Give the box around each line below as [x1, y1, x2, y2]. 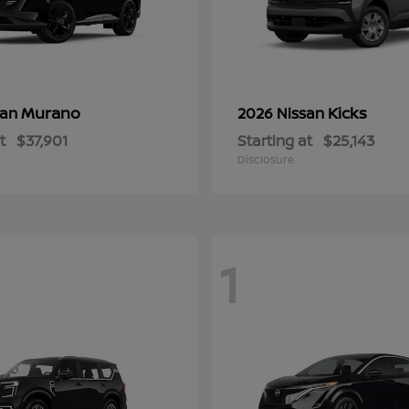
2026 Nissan [237, 103, 328, 123]
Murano [21, 102, 80, 123]
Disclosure [237, 152, 294, 167]
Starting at [237, 131, 312, 151]
